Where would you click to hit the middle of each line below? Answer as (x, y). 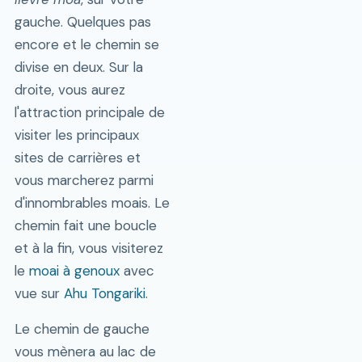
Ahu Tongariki (104, 294)
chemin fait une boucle (85, 226)
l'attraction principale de (89, 113)
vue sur (39, 294)
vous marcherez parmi (84, 181)
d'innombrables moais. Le (92, 203)
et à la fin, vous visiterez (88, 248)
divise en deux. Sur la (78, 67)
